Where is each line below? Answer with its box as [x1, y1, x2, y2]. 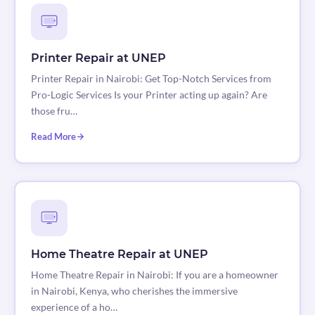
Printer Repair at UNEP [30, 51, 166, 65]
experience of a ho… [30, 301, 117, 314]
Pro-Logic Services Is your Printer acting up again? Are [30, 89, 267, 101]
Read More [30, 131, 76, 143]
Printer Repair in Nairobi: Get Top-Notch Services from [30, 72, 271, 85]
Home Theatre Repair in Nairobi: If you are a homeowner [30, 269, 278, 281]
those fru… [30, 105, 77, 117]
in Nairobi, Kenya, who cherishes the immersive [30, 285, 238, 297]
